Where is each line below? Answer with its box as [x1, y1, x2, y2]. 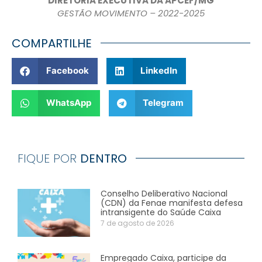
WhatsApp [46, 97, 91, 109]
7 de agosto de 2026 [101, 218, 175, 228]
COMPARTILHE [12, 35, 92, 51]
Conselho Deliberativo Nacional [101, 187, 228, 199]
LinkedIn [140, 65, 177, 77]
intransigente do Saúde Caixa [101, 206, 222, 218]
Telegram [143, 97, 184, 109]
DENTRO [80, 150, 127, 167]
